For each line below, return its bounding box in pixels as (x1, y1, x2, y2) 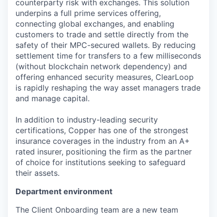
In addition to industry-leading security (15, 114, 158, 124)
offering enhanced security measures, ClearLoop (15, 72, 194, 82)
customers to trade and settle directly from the (15, 29, 188, 39)
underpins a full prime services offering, (15, 8, 161, 18)
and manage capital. (15, 93, 90, 103)
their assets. (15, 168, 60, 178)
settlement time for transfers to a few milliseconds (15, 50, 201, 61)
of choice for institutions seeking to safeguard (15, 157, 186, 167)
